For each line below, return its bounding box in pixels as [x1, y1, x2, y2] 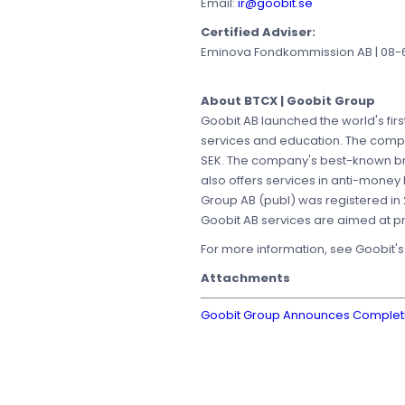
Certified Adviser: [201, 24, 316, 42]
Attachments [201, 269, 290, 287]
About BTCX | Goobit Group [201, 92, 375, 110]
